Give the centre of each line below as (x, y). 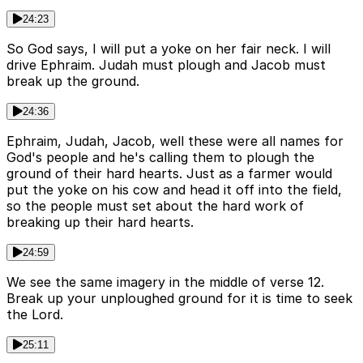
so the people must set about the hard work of (155, 205)
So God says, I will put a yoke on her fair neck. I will (169, 48)
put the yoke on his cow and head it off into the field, (174, 189)
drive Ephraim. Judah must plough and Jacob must (166, 64)
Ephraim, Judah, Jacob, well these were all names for (175, 141)
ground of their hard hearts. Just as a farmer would (169, 173)
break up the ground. (73, 81)
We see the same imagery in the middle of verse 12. (165, 282)
